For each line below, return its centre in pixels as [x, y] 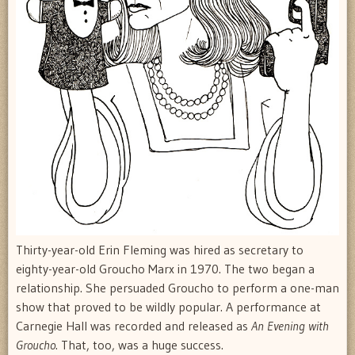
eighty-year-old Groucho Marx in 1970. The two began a [165, 268]
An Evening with [290, 325]
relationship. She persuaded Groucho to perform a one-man [177, 287]
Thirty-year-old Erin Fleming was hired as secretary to [160, 249]
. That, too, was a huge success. [139, 344]
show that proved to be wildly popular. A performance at [168, 306]
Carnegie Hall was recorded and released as [134, 325]
